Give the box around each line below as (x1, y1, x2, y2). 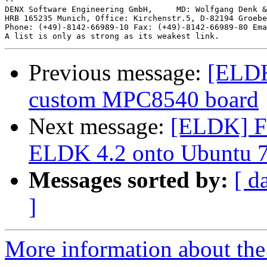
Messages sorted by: (29, 167, 228, 193)
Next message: (29, 113, 170, 139)
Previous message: (29, 60, 207, 86)
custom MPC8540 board (29, 86, 259, 113)
